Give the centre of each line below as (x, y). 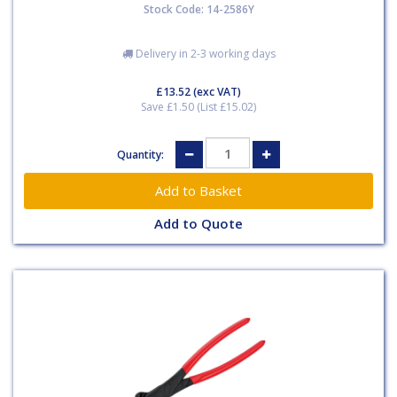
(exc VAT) (216, 92)
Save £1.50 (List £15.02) (198, 107)
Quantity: (142, 154)
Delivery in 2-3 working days (204, 54)
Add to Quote (198, 224)
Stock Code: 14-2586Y (198, 9)
